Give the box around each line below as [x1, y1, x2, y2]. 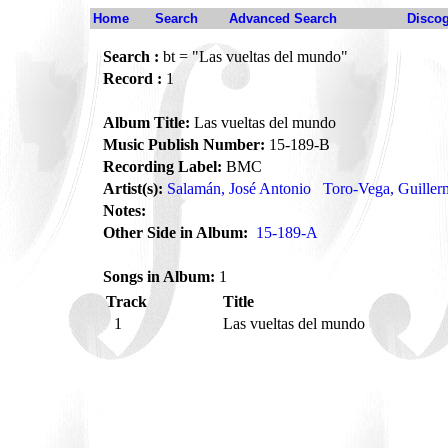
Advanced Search [229, 11, 337, 26]
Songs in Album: [103, 268, 215, 285]
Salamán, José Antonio [167, 180, 311, 197]
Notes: [103, 202, 146, 219]
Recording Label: [103, 158, 222, 175]
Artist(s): [103, 180, 163, 197]
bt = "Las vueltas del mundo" [159, 48, 348, 65]
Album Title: [103, 114, 190, 131]
